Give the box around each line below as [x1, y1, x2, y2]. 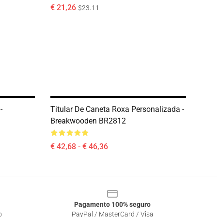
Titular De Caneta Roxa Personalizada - [50, 105, 184, 114]
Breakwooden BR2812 [50, 116, 126, 125]
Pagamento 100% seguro [74, 201, 151, 208]
